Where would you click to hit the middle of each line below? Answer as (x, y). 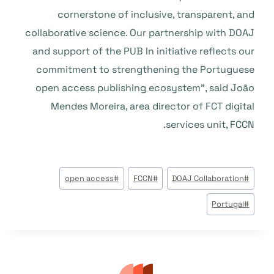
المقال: (241, 190)
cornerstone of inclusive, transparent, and (156, 14)
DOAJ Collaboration (208, 178)
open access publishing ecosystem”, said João (145, 88)
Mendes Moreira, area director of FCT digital (153, 106)
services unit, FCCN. (210, 124)
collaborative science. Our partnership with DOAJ (140, 33)
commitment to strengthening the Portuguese (145, 69)
